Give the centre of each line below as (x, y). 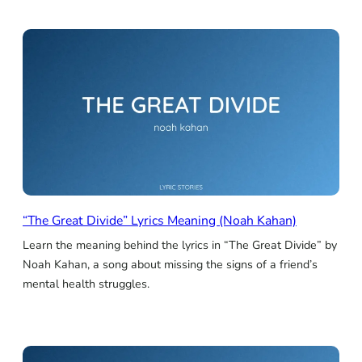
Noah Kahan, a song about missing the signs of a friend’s (170, 264)
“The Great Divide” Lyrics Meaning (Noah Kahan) (160, 220)
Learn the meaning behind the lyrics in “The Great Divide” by (180, 245)
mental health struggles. (86, 284)
